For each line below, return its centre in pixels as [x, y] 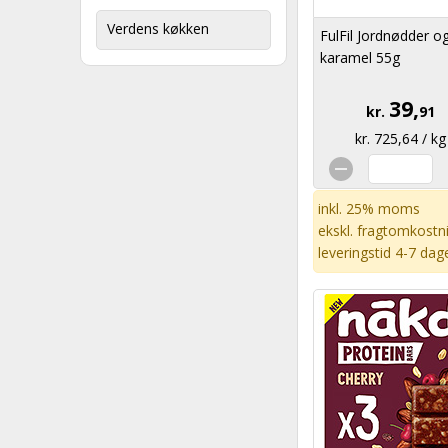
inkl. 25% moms [369, 208]
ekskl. [337, 230]
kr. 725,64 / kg [400, 138]
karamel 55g [360, 57]
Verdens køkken [158, 28]
